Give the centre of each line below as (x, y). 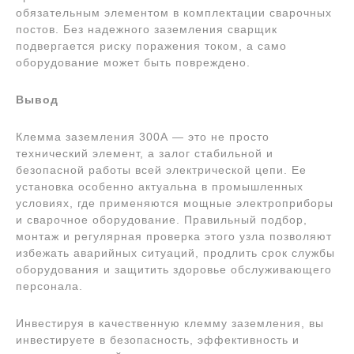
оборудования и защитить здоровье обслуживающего (174, 269)
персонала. (49, 286)
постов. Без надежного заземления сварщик (147, 29)
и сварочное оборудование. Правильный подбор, (162, 220)
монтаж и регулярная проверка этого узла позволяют (174, 236)
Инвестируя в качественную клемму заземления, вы (170, 323)
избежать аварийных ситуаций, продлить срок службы (175, 253)
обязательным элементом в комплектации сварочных (174, 13)
